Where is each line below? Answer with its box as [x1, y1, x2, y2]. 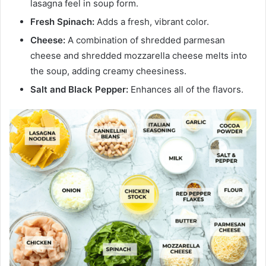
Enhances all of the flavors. [128, 84, 243, 96]
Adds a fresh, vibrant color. [94, 16, 209, 28]
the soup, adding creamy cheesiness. [30, 65, 186, 77]
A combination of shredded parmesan [65, 34, 225, 46]
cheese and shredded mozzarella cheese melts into [30, 50, 247, 62]
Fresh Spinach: [30, 16, 94, 28]
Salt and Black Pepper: [30, 84, 128, 96]
